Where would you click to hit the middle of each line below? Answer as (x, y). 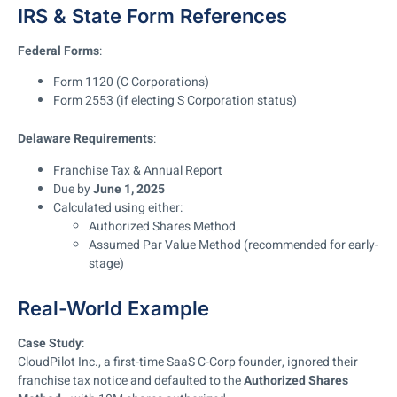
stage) (106, 263)
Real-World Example (113, 308)
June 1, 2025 (129, 189)
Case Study (50, 343)
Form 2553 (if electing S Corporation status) (175, 101)
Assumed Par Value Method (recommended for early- (234, 245)
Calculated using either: (118, 207)
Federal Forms (58, 51)
